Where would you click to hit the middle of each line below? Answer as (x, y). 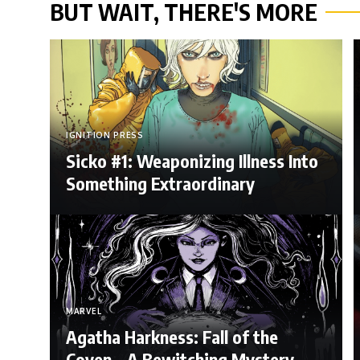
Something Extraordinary (160, 184)
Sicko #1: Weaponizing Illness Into (192, 161)
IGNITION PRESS (105, 135)
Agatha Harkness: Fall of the (172, 336)
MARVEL (84, 311)
